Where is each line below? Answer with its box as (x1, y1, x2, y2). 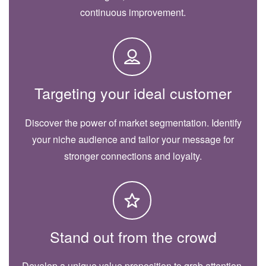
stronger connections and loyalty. (64, 148, 202, 163)
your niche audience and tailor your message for (32, 132, 234, 146)
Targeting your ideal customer (34, 81, 232, 103)
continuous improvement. (80, 5, 186, 19)
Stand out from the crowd (49, 225, 217, 247)
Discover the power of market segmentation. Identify (24, 115, 242, 129)
